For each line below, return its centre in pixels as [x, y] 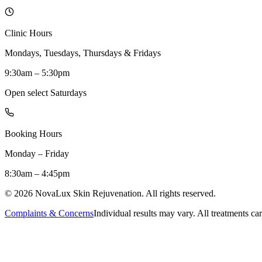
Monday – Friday [37, 153]
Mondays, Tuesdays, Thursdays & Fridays [83, 53]
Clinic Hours [28, 33]
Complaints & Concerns [49, 213]
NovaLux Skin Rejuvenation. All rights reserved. [124, 193]
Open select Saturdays [46, 92]
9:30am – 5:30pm [37, 73]
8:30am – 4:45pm [37, 173]
